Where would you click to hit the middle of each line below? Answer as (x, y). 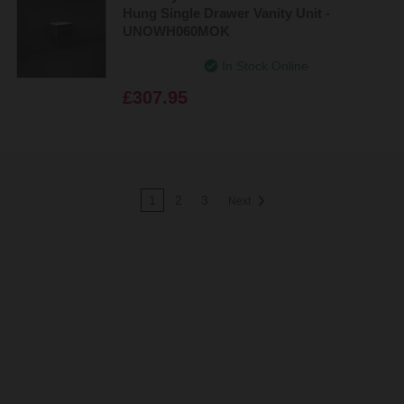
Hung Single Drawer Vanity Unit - (226, 13)
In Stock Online (265, 65)
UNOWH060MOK (176, 31)
